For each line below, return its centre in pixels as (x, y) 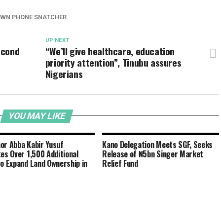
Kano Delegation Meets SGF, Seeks (158, 144)
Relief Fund (120, 163)
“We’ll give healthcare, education (110, 51)
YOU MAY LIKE (37, 116)
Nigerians (64, 74)
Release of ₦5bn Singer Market (153, 154)
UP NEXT (57, 40)
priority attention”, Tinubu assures (113, 62)
